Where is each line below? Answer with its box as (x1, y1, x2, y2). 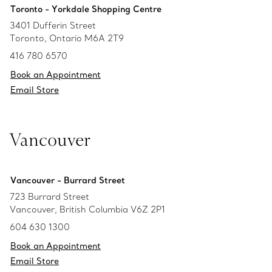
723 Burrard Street (10, 191, 89, 202)
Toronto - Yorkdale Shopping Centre (10, 4, 161, 15)
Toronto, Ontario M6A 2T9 (10, 33, 124, 44)
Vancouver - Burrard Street (10, 175, 125, 186)
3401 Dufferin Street (10, 20, 96, 31)
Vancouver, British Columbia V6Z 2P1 (10, 204, 165, 215)
